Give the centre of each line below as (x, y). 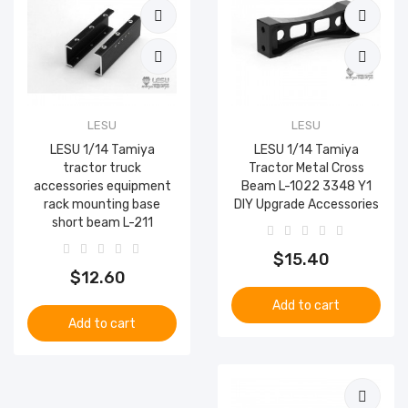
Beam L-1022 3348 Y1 (306, 186)
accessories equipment (102, 186)
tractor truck (102, 168)
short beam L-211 (102, 223)
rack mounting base (102, 204)
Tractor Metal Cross (306, 168)
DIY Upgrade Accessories (306, 204)
